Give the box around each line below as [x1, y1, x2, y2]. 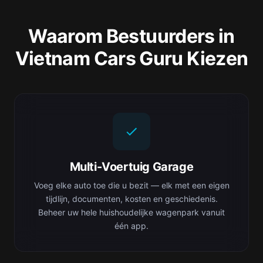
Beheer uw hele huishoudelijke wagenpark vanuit [38, 207, 225, 217]
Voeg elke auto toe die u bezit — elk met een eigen [33, 180, 230, 190]
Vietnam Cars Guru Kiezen [15, 47, 248, 70]
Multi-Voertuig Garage [69, 160, 194, 174]
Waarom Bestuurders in [28, 25, 235, 48]
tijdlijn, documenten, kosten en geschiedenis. [45, 194, 218, 204]
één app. [114, 221, 149, 231]
